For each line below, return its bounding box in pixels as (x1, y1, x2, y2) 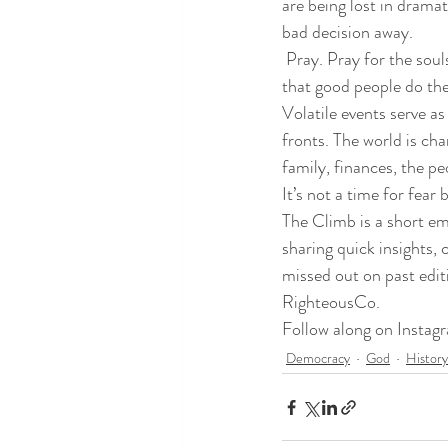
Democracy (286, 347, 350, 368)
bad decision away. (282, 19, 417, 45)
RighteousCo (282, 289, 376, 315)
